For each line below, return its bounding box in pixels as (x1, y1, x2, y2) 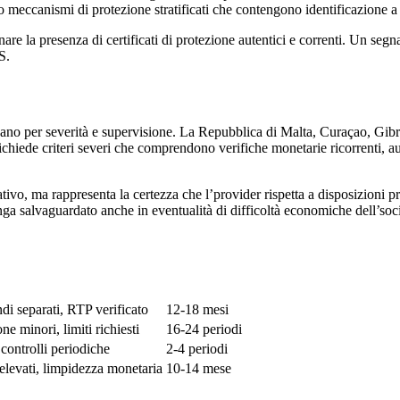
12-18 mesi (166, 302, 229, 318)
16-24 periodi (166, 321, 242, 337)
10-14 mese (166, 361, 231, 377)
